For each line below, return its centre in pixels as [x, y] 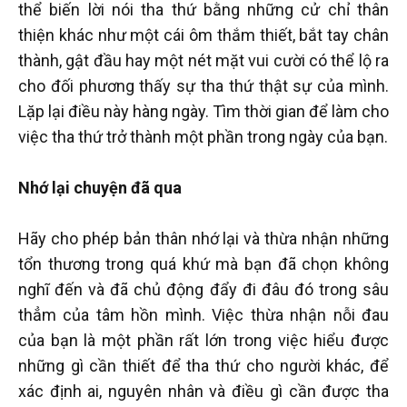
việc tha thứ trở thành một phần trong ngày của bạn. [203, 137]
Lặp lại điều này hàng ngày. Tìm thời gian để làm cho [203, 112]
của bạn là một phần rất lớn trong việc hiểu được [203, 341]
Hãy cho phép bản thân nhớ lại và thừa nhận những [203, 239]
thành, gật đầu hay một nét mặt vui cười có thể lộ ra [203, 61]
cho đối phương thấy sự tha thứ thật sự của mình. [203, 86]
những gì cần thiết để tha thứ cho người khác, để [203, 366]
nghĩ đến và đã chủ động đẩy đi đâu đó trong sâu [203, 290]
